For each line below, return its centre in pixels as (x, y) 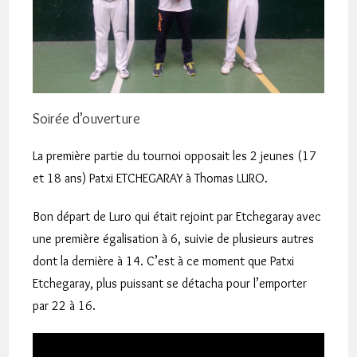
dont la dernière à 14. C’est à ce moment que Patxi (164, 261)
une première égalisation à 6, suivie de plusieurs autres (174, 238)
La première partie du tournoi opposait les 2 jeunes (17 (175, 155)
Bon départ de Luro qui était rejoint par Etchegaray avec (177, 216)
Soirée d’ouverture (87, 118)
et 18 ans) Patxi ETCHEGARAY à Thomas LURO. (151, 178)
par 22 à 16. (65, 305)
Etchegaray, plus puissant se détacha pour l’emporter (170, 283)
